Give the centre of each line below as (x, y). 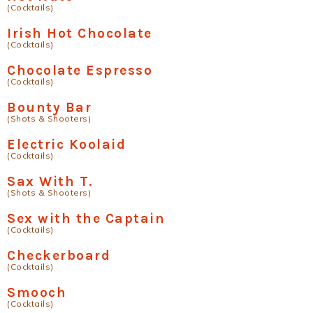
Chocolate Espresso (80, 70)
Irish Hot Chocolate (80, 33)
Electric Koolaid (66, 144)
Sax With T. (50, 181)
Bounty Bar (49, 107)
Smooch (37, 292)
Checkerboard (59, 255)
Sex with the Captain (86, 218)
